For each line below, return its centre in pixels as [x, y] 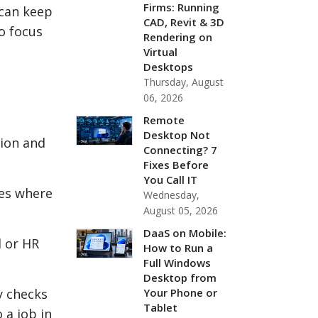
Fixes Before [176, 164]
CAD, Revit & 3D [184, 22]
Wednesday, [172, 194]
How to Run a [179, 247]
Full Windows [177, 262]
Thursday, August [184, 82]
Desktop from [180, 277]
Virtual [161, 51]
